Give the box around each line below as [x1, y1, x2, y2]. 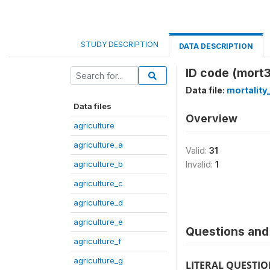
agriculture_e [74, 217, 123, 227]
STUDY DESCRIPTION [81, 40, 159, 49]
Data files [74, 101, 111, 111]
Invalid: [186, 159, 215, 169]
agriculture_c [74, 178, 123, 188]
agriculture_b [74, 159, 123, 169]
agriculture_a [74, 140, 123, 149]
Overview [186, 112, 237, 125]
